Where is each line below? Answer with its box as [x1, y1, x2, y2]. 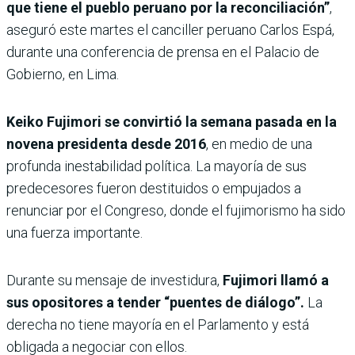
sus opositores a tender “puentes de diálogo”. [6, 293, 304, 311]
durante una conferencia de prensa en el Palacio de [6, 43, 319, 60]
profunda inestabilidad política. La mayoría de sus [6, 157, 307, 174]
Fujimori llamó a [219, 271, 329, 288]
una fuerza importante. [6, 223, 143, 241]
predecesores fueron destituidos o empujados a [6, 179, 301, 197]
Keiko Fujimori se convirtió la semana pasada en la [6, 113, 337, 130]
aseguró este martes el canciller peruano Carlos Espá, [6, 21, 334, 38]
